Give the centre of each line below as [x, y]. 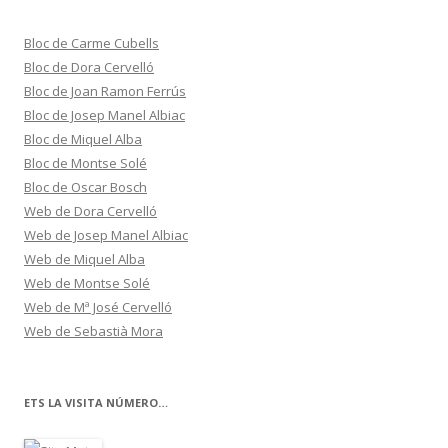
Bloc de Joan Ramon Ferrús [105, 90]
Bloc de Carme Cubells [91, 42]
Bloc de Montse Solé [85, 162]
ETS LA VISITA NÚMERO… [96, 402]
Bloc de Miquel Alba [83, 138]
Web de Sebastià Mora [93, 330]
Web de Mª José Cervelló [98, 306]
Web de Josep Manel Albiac [106, 234]
